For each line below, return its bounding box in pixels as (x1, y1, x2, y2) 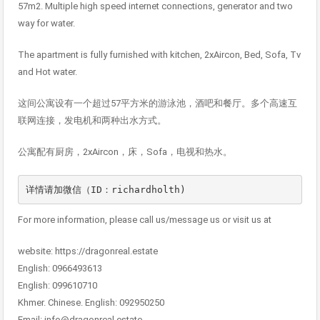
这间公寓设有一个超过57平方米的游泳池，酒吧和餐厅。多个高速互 (18, 98, 297, 109)
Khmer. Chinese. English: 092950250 (18, 297, 164, 309)
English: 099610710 (18, 280, 97, 291)
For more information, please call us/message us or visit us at (18, 214, 271, 226)
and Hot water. (18, 66, 77, 78)
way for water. (18, 18, 75, 29)
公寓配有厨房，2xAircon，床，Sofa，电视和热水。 (18, 146, 232, 158)
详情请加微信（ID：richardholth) (25, 184, 186, 195)
